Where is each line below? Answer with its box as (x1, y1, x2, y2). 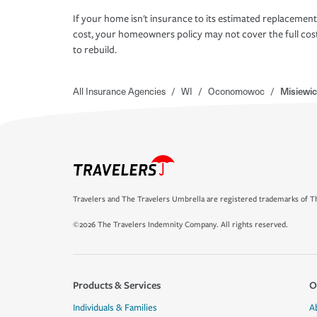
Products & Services (73, 278, 161, 292)
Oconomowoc (208, 84, 265, 98)
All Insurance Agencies (73, 84, 166, 98)
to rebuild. (73, 44, 117, 57)
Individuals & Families (73, 302, 157, 313)
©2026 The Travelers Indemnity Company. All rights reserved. (73, 220, 288, 229)
